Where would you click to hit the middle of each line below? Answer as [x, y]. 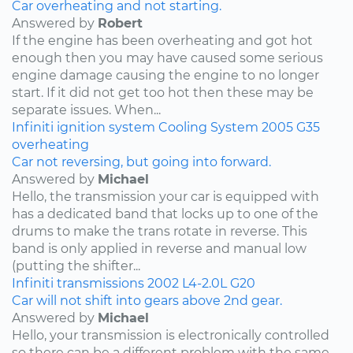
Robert [120, 23]
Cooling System [208, 127]
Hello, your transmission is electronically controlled [171, 335]
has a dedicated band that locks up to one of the [165, 214]
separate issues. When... [86, 110]
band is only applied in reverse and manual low [159, 248]
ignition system [106, 127]
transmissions [100, 283]
